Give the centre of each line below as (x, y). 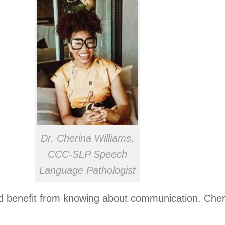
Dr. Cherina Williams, (87, 138)
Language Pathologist (87, 171)
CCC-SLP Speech (87, 154)
